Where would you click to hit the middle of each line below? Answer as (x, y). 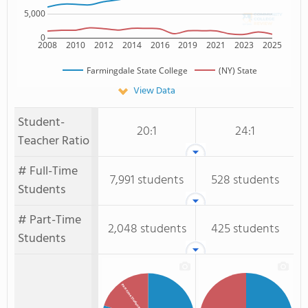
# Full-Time (48, 172)
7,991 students (147, 180)
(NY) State (238, 70)
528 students (245, 180)
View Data (154, 91)
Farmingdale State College (137, 70)
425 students (245, 229)
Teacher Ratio (54, 141)
